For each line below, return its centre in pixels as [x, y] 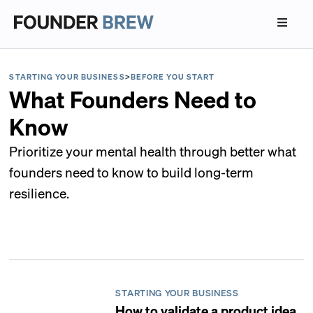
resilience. [39, 193]
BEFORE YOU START [173, 77]
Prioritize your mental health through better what [153, 151]
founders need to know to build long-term [132, 172]
